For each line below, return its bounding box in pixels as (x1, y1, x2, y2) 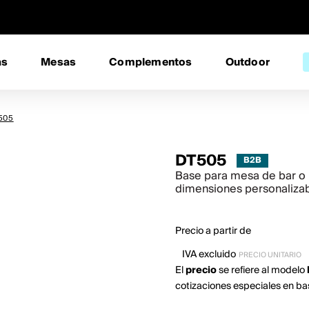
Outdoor (225, 53, 270, 71)
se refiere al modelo (217, 262, 307, 279)
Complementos (109, 53, 192, 71)
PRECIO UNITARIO (239, 249, 301, 261)
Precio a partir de (175, 223, 251, 239)
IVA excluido (182, 246, 236, 263)
